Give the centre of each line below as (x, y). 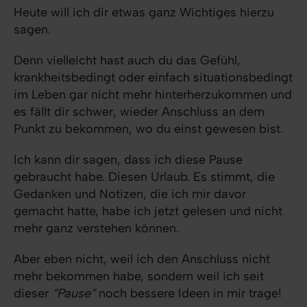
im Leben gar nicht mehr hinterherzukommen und (153, 95)
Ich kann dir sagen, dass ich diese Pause (128, 160)
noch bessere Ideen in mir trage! (188, 293)
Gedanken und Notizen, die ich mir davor (130, 194)
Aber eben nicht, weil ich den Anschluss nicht (142, 259)
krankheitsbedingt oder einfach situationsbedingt (153, 77)
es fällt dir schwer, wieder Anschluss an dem (139, 112)
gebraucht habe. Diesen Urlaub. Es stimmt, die (144, 177)
